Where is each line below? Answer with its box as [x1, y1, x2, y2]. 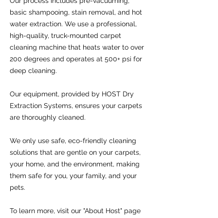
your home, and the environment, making [10, 160, 140, 168]
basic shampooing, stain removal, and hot [10, 8, 142, 16]
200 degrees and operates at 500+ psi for [10, 55, 142, 63]
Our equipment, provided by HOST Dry [10, 90, 134, 98]
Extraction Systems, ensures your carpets [10, 102, 142, 109]
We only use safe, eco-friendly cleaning [10, 137, 136, 145]
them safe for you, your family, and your [10, 172, 137, 180]
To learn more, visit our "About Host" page [10, 207, 141, 215]
